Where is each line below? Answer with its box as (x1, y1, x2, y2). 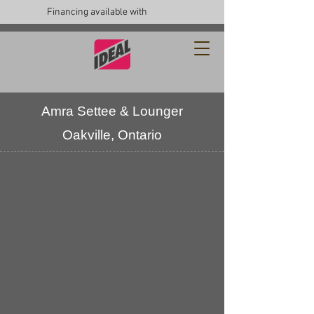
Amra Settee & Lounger (41, 104, 183, 118)
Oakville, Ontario (62, 128, 162, 142)
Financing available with (47, 6, 147, 18)
